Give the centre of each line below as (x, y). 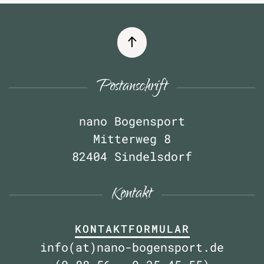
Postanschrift (132, 88)
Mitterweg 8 (132, 138)
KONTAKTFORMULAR (132, 228)
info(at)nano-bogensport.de (132, 247)
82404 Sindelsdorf (132, 156)
